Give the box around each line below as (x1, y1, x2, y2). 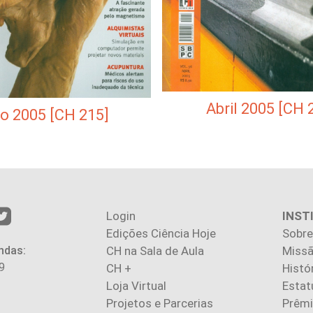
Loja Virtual (106, 279, 166, 293)
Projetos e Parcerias (106, 296, 213, 311)
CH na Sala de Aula (106, 244, 204, 259)
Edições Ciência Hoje (106, 226, 216, 241)
